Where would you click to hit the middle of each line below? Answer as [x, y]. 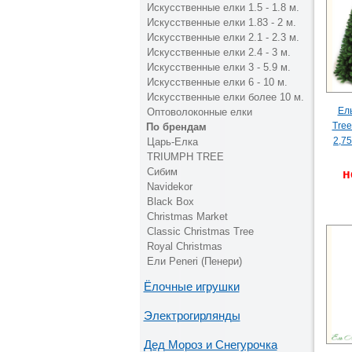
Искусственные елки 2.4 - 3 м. [218, 52]
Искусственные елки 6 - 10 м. [217, 82]
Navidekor [169, 187]
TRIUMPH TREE [185, 157]
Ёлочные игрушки [191, 286]
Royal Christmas [184, 246]
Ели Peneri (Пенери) [194, 261]
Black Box [170, 202]
